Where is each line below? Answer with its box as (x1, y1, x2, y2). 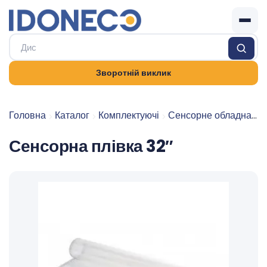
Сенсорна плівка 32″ (9, 135, 173, 158)
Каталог (55, 108, 89, 122)
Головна (9, 108, 46, 122)
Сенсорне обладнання (168, 108, 252, 122)
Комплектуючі (98, 108, 159, 122)
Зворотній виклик (96, 67, 171, 79)
